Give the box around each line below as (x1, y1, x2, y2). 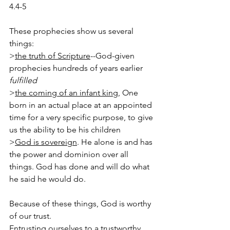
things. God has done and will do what (9, 162, 151, 171)
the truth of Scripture (15, 51, 90, 61)
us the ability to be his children (9, 125, 121, 135)
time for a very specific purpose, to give (9, 112, 155, 122)
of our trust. (9, 211, 51, 221)
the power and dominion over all (9, 149, 130, 159)
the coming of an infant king (15, 88, 118, 98)
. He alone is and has (77, 137, 155, 147)
